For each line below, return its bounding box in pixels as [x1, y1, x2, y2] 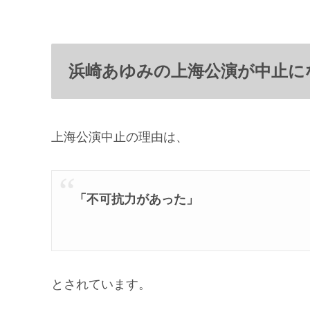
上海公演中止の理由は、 [51, 129, 188, 144]
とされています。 [51, 277, 151, 292]
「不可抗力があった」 [74, 192, 199, 207]
